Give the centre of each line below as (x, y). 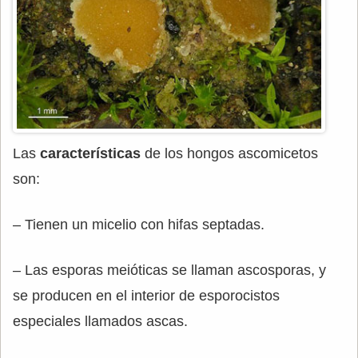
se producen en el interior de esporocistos (146, 295)
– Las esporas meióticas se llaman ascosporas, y (169, 270)
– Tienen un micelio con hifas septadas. (139, 224)
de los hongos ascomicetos (229, 153)
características (90, 153)
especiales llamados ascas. (100, 321)
